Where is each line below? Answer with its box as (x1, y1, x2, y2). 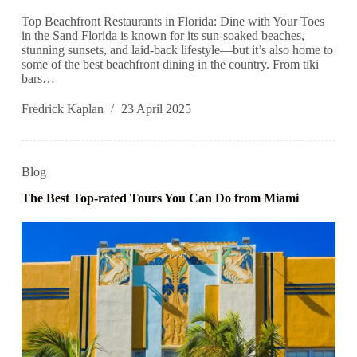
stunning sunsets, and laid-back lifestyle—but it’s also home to (21, 43, 333, 57)
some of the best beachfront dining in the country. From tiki (21, 57, 319, 72)
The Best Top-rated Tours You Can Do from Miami (21, 191, 299, 206)
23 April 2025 (120, 102, 191, 116)
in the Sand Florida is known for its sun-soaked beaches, (21, 29, 304, 43)
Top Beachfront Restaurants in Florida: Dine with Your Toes (21, 14, 324, 29)
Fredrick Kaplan (21, 102, 104, 116)
